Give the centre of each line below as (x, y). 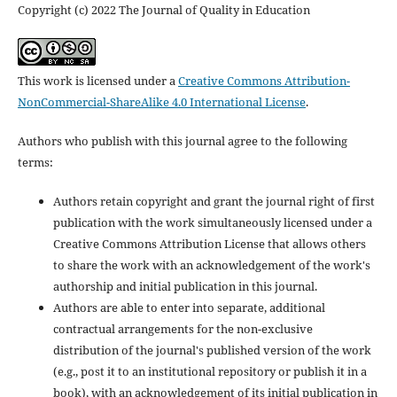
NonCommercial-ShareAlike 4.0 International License (161, 102)
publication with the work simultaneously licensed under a (212, 223)
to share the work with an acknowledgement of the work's (211, 265)
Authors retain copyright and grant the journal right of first (214, 202)
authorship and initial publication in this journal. (185, 287)
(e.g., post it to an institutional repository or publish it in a (210, 372)
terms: (35, 163)
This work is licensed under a (97, 81)
